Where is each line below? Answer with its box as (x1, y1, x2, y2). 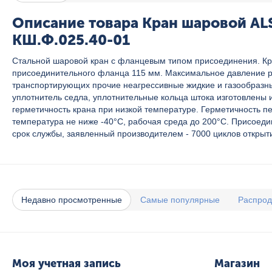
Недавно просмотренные (21, 195, 122, 205)
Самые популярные (140, 195, 220, 205)
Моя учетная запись (12, 257, 121, 270)
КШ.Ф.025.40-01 (12, 31, 130, 49)
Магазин (214, 257, 260, 270)
